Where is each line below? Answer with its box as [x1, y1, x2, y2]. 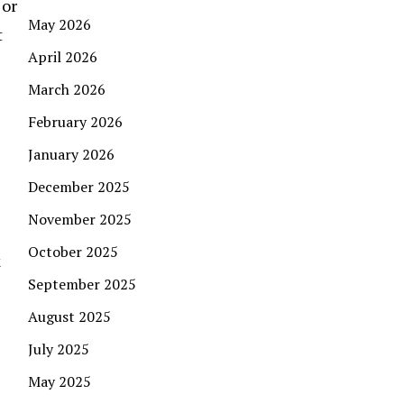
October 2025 [28, 241, 118, 262]
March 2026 [28, 78, 106, 99]
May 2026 [28, 14, 91, 34]
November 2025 [28, 208, 132, 229]
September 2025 [28, 273, 136, 294]
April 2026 [28, 46, 97, 67]
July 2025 [28, 338, 89, 359]
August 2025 [28, 306, 111, 326]
